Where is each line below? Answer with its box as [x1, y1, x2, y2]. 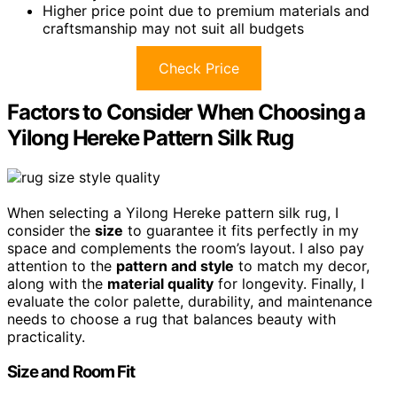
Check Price [158, 58, 239, 77]
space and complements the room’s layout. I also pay [7, 238, 364, 257]
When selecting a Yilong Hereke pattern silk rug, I [7, 203, 339, 222]
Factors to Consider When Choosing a [7, 98, 365, 125]
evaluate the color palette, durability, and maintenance [7, 292, 372, 310]
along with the [7, 274, 107, 292]
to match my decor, [234, 256, 370, 275]
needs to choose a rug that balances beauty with [7, 309, 336, 328]
